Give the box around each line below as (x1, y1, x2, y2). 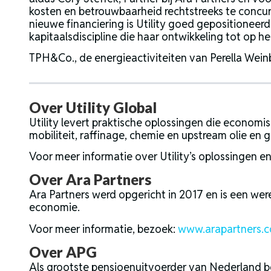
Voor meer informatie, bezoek (29, 221, 173, 236)
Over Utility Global (29, 98, 157, 116)
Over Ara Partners (29, 171, 151, 189)
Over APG (29, 243, 97, 261)
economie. (29, 200, 80, 215)
